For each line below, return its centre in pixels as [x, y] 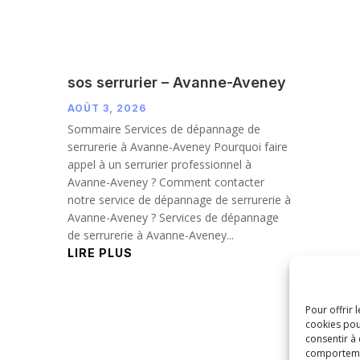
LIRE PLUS [100, 252]
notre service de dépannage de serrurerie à [179, 199]
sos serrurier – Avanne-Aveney [176, 82]
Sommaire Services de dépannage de [164, 129]
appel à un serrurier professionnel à [159, 164]
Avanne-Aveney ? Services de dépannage [173, 217]
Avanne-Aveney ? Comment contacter [166, 182]
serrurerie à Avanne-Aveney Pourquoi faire [177, 146]
